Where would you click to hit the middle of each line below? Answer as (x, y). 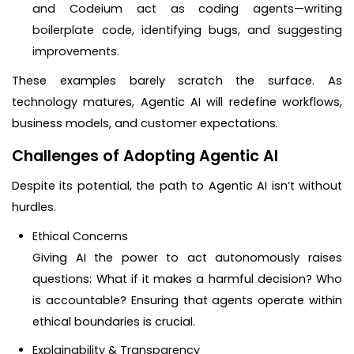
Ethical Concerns (81, 236)
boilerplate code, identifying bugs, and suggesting (187, 30)
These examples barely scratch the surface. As (177, 81)
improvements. (76, 51)
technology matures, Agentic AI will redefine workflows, (177, 102)
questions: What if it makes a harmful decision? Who (187, 279)
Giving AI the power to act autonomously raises (187, 257)
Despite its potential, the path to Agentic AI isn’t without (177, 185)
